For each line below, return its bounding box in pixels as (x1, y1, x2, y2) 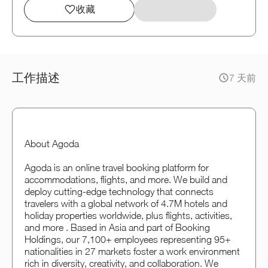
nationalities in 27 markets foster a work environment (25, 246, 240, 257)
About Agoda (25, 138, 79, 150)
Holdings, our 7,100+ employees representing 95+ (25, 234, 231, 245)
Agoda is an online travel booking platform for (25, 162, 209, 173)
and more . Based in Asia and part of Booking (25, 222, 210, 233)
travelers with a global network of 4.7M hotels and (25, 198, 227, 209)
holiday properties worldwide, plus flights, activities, (25, 210, 232, 221)
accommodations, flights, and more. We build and (25, 174, 227, 185)
